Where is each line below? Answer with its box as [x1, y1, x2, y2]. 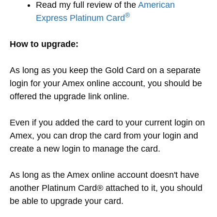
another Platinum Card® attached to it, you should [10, 183, 202, 193]
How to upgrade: [10, 39, 78, 49]
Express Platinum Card [36, 13, 125, 23]
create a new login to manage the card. [10, 143, 160, 154]
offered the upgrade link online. [10, 91, 129, 101]
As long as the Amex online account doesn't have [10, 170, 199, 180]
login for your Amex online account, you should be [10, 78, 202, 88]
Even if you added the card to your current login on [10, 117, 205, 127]
